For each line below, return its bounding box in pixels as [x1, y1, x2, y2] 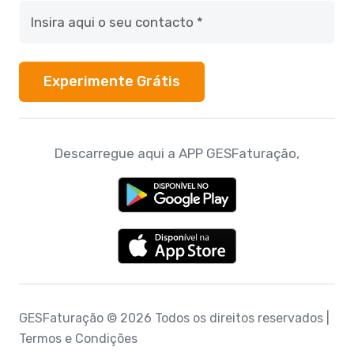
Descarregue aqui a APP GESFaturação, [55, 145, 299, 161]
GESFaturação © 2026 [19, 310, 155, 326]
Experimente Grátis [43, 73, 180, 91]
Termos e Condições [19, 330, 137, 346]
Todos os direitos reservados [155, 310, 326, 326]
